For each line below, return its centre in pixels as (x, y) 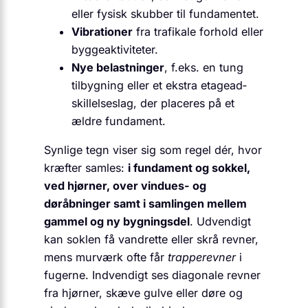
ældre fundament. (119, 121)
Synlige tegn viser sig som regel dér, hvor (153, 150)
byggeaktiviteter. (115, 49)
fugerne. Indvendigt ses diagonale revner (152, 275)
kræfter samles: (86, 168)
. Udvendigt (220, 222)
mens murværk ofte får (106, 257)
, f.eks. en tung (204, 67)
